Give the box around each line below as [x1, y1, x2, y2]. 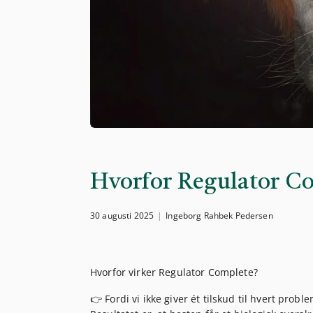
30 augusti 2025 [90, 210, 154, 222]
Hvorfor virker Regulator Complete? [90, 265, 258, 279]
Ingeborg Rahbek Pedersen [166, 210, 273, 222]
